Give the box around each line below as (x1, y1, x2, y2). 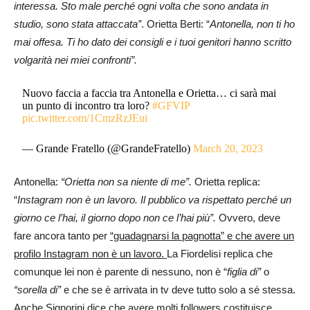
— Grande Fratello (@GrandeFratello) (22, 143, 194, 155)
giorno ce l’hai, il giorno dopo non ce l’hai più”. (14, 212, 219, 224)
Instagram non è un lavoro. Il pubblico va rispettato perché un (17, 194, 291, 206)
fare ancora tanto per (14, 230, 110, 242)
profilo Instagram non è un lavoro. (14, 248, 167, 260)
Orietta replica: (192, 176, 260, 188)
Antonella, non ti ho (210, 18, 295, 30)
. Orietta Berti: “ (141, 18, 210, 30)
